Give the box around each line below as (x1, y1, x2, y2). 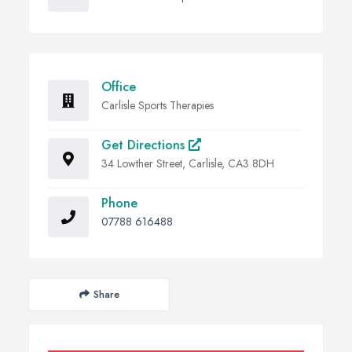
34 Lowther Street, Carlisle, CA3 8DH (101, 155, 274, 171)
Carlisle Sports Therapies (101, 97, 214, 113)
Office (101, 77, 136, 96)
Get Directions (101, 135, 189, 154)
